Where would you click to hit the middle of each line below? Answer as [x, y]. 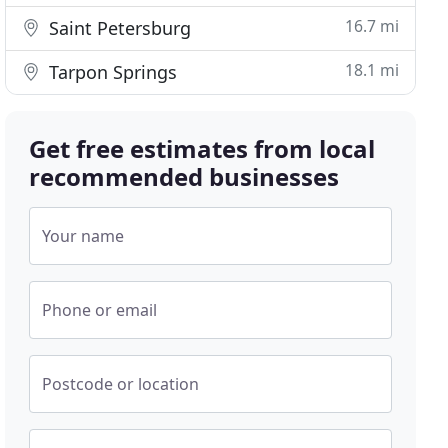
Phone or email [100, 310]
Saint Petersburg [118, 28]
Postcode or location [121, 384]
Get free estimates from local [202, 148]
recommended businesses [184, 176]
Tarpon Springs [111, 72]
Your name [83, 236]
